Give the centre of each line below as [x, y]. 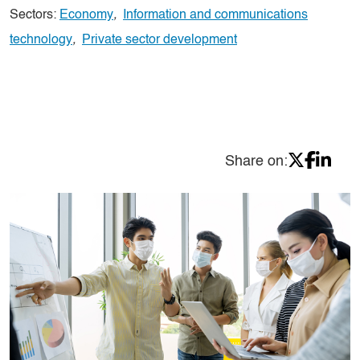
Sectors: [35, 16]
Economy [86, 16]
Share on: [256, 162]
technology [41, 41]
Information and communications [215, 16]
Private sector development [160, 41]
